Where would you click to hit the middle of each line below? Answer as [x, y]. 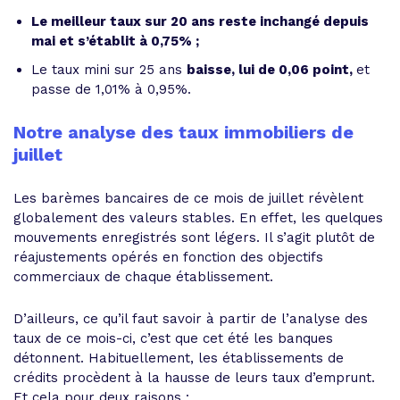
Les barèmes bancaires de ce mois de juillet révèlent [188, 198]
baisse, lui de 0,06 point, [271, 70]
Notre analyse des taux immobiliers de [183, 132]
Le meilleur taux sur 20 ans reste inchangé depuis [200, 21]
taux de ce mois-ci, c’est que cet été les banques [173, 338]
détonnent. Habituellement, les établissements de [179, 358]
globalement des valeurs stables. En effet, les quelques [198, 218]
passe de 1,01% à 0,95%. [111, 89]
